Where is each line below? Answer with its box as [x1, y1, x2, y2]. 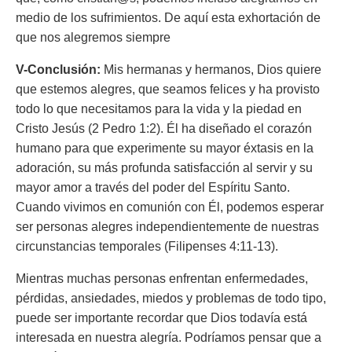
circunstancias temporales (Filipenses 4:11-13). [16, 240, 278, 253]
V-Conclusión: [16, 63, 101, 76]
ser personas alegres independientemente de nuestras [16, 220, 319, 233]
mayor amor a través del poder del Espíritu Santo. [16, 181, 290, 194]
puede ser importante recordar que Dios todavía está [16, 311, 307, 324]
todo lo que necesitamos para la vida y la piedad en [16, 102, 302, 115]
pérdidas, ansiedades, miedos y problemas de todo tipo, [16, 291, 326, 305]
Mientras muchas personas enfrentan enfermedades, [16, 272, 308, 285]
